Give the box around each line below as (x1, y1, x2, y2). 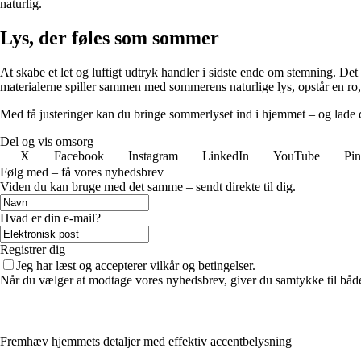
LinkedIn (202, 148, 249, 163)
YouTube (273, 148, 320, 163)
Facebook (54, 148, 104, 163)
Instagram (128, 148, 178, 163)
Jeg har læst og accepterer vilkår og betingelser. (16, 258, 255, 272)
